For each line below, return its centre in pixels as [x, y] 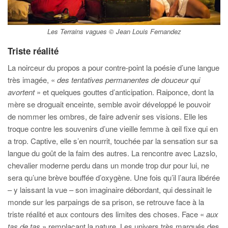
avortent [21, 92]
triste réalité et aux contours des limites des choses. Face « [107, 214]
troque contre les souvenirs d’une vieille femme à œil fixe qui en [113, 128]
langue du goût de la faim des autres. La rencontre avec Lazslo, [112, 153]
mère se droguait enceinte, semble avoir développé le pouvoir [109, 104]
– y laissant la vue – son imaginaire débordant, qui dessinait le [110, 189]
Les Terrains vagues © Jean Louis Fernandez [114, 31]
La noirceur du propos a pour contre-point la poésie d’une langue [113, 67]
